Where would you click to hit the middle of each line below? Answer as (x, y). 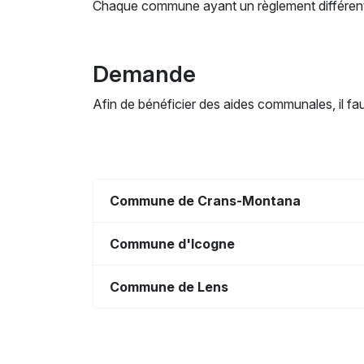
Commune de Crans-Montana (205, 200)
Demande (144, 74)
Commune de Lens (169, 286)
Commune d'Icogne (172, 243)
